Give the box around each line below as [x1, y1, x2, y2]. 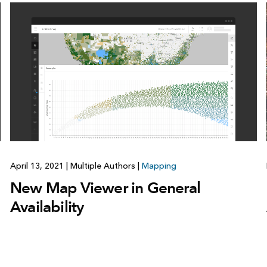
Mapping [141, 161, 176, 172]
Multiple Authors [67, 161, 138, 172]
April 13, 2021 [10, 161, 66, 172]
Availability [10, 197, 84, 217]
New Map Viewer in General [10, 178, 200, 198]
